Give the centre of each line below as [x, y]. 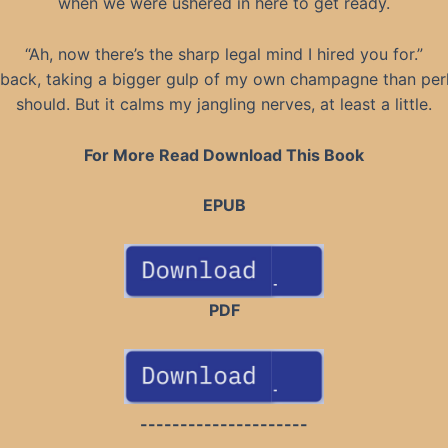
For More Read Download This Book [224, 154]
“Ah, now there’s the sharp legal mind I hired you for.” [224, 53]
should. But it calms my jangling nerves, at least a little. [224, 103]
